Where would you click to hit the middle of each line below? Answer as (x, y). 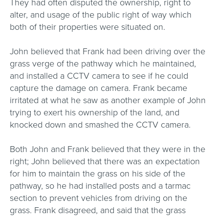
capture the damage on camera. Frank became (99, 88)
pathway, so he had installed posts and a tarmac (100, 186)
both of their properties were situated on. (89, 27)
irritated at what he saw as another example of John (108, 100)
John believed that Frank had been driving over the (108, 51)
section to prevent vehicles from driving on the (99, 198)
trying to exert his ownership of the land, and (95, 112)
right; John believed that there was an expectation (105, 161)
